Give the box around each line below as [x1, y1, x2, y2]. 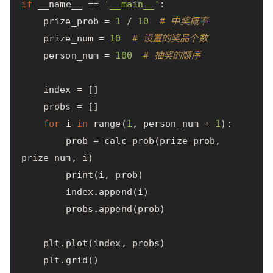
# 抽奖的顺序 [143, 50, 200, 62]
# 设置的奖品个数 [132, 33, 208, 44]
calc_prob [104, 135, 155, 147]
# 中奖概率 [160, 16, 208, 27]
